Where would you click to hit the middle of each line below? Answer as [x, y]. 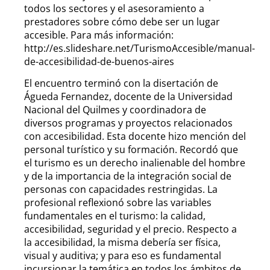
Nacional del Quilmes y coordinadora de [115, 109]
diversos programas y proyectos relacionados [128, 123]
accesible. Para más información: [99, 35]
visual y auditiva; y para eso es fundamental [123, 255]
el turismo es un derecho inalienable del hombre [135, 162]
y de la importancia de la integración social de [128, 176]
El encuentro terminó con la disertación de [121, 83]
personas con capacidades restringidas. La [121, 189]
